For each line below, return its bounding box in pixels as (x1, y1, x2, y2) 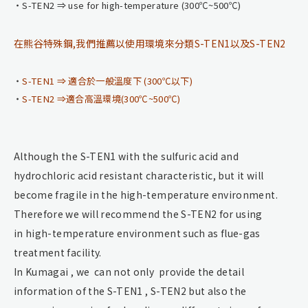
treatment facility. (14, 245, 102, 259)
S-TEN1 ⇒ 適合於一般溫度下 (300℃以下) (22, 74, 192, 87)
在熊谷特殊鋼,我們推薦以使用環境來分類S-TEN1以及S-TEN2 (14, 36, 286, 50)
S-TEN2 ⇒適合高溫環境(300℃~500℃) (22, 91, 181, 105)
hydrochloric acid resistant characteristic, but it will (14, 168, 264, 182)
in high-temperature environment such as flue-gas (14, 225, 261, 240)
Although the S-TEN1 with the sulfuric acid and (14, 148, 239, 163)
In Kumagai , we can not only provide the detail (14, 264, 245, 278)
